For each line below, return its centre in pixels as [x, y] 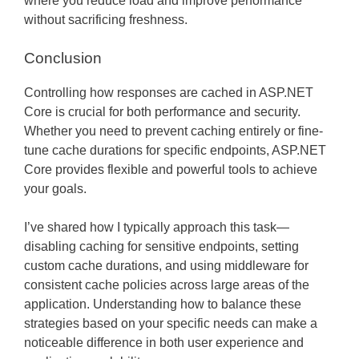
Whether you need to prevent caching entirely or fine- [173, 131]
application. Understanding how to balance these [163, 304]
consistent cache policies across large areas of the [167, 284]
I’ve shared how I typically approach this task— [157, 227]
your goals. [55, 188]
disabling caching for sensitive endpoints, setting [161, 246]
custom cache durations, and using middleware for [166, 265]
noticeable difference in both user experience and [164, 342]
